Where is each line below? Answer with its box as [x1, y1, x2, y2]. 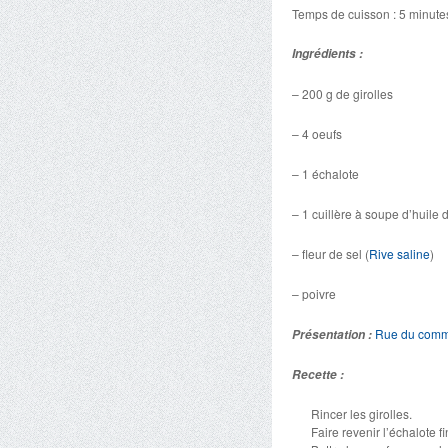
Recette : [292, 366, 344, 383]
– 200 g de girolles [292, 85, 393, 102]
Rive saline [369, 245, 430, 262]
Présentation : [292, 326, 372, 343]
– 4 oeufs [292, 125, 342, 142]
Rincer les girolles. [311, 405, 413, 422]
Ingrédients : [292, 45, 363, 62]
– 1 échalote [292, 165, 359, 182]
